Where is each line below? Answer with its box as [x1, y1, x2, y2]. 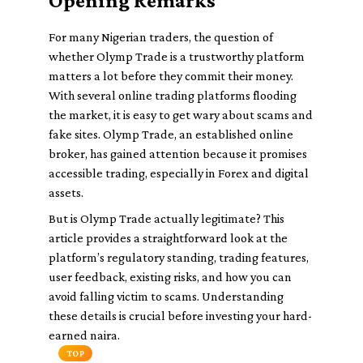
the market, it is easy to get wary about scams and [49, 108, 313, 122]
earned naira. [49, 328, 120, 342]
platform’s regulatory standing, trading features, [49, 250, 309, 264]
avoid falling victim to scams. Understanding [49, 289, 284, 303]
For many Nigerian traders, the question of [49, 30, 273, 44]
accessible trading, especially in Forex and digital [49, 166, 309, 180]
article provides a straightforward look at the [49, 231, 288, 245]
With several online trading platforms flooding [49, 88, 297, 102]
